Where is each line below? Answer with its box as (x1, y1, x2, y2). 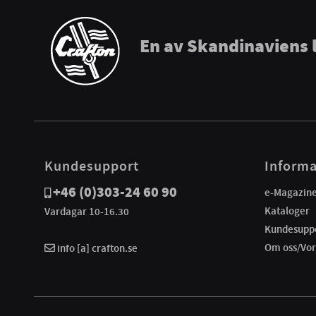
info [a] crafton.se (55, 241, 138, 255)
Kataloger (265, 203, 310, 218)
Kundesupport (44, 156, 139, 175)
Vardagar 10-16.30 (44, 204, 129, 219)
